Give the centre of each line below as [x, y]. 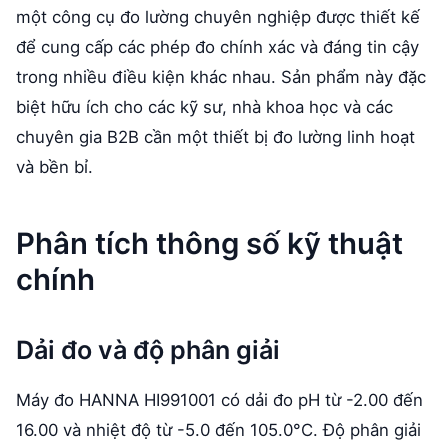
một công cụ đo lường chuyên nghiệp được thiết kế [218, 16]
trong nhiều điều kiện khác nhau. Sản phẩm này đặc [221, 76]
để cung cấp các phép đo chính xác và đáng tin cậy [217, 46]
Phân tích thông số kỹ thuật [209, 243]
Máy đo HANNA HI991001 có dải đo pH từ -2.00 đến [219, 400]
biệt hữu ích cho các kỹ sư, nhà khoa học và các [204, 106]
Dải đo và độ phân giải [148, 350]
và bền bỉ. [54, 166]
